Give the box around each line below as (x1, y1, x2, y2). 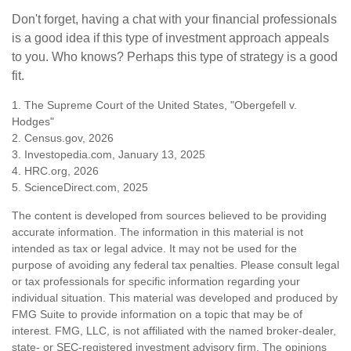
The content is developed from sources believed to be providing (12, 209, 327, 223)
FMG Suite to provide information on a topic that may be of (12, 308, 302, 321)
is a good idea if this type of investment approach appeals (12, 31, 329, 45)
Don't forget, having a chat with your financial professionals (12, 13, 337, 27)
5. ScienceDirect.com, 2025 (12, 181, 148, 194)
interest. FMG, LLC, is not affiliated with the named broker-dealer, (12, 324, 336, 338)
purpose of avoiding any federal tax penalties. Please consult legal (12, 259, 339, 272)
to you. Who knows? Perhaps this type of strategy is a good (12, 50, 338, 64)
